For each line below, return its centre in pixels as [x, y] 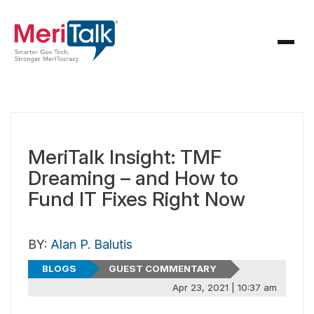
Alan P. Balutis [91, 244]
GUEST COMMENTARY [162, 269]
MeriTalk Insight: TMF [125, 157]
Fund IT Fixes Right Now [137, 199]
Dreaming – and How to [133, 178]
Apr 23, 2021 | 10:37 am [224, 287]
